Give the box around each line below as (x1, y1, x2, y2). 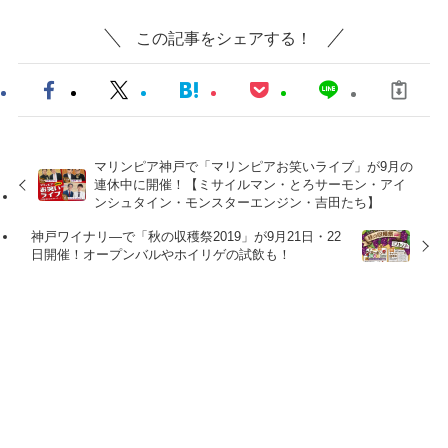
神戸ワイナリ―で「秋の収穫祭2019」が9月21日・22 (31, 228, 342, 244)
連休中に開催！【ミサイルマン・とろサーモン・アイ (94, 176, 407, 192)
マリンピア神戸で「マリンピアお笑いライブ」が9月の (94, 158, 414, 174)
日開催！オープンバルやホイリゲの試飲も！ (31, 246, 292, 262)
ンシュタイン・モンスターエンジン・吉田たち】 (94, 194, 381, 210)
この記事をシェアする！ (136, 28, 312, 47)
